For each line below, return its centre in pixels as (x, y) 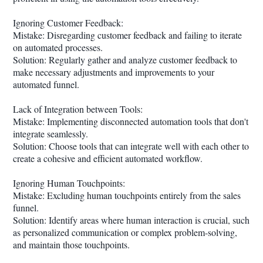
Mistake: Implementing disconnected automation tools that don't (131, 121)
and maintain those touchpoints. (71, 245)
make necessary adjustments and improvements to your (114, 72)
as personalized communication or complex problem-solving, (125, 232)
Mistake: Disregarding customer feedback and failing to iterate (127, 35)
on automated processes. (58, 47)
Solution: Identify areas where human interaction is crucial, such (131, 220)
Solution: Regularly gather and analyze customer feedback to (125, 60)
